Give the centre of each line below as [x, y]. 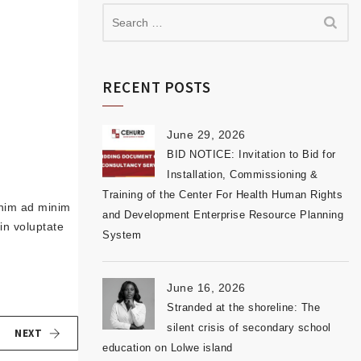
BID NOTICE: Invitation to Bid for [251, 154]
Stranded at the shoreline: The [243, 307]
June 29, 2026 [206, 135]
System [122, 235]
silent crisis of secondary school [249, 328]
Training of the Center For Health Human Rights [222, 195]
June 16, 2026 [206, 288]
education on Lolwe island [168, 348]
